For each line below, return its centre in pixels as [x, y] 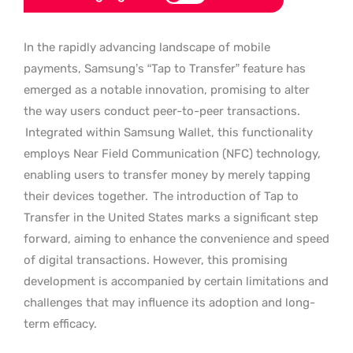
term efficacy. [60, 324]
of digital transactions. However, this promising [156, 260]
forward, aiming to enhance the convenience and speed [176, 239]
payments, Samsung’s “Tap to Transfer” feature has [165, 69]
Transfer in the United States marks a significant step [171, 217]
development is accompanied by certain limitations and [176, 281]
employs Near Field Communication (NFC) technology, [172, 154]
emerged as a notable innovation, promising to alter [167, 90]
